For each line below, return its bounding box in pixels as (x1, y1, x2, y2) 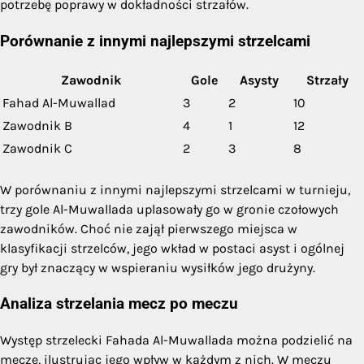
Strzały (306, 71, 349, 88)
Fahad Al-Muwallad (2, 94, 115, 110)
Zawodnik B (2, 117, 72, 133)
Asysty (240, 71, 279, 88)
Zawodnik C (2, 140, 72, 156)
